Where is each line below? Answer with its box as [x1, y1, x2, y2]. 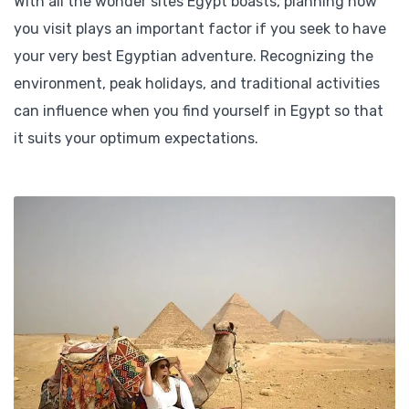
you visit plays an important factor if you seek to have [14, 19, 386, 37]
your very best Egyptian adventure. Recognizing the [14, 47, 373, 65]
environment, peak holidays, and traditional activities [14, 74, 380, 92]
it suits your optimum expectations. [14, 129, 258, 147]
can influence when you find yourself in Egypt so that [14, 101, 383, 120]
